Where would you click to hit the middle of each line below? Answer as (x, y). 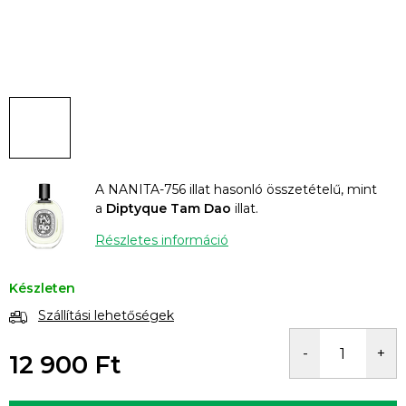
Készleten (42, 289)
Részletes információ (162, 240)
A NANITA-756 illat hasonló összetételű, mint (236, 189)
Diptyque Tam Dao (169, 208)
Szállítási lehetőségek (106, 316)
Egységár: (40, 387)
